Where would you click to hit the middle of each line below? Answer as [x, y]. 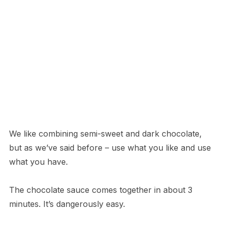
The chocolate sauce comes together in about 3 [100, 190]
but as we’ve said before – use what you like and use [110, 147]
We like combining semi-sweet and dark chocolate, [105, 133]
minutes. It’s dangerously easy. [69, 204]
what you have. [39, 161]
